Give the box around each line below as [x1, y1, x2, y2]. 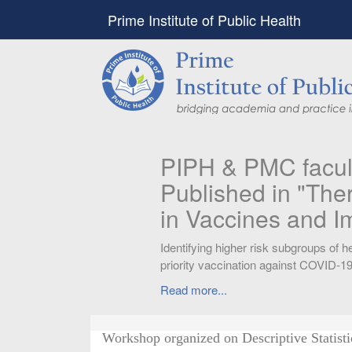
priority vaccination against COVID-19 [126, 256, 318, 273]
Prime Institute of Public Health [108, 9, 302, 30]
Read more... [126, 281, 192, 298]
